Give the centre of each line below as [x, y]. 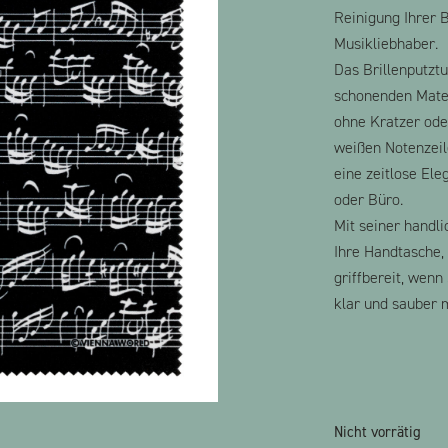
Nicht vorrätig [377, 432]
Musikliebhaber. [386, 43]
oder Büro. [368, 199]
